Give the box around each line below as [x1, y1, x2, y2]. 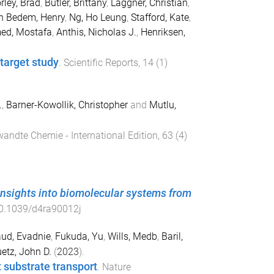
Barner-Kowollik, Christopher [6, 99, 128, 111]
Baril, [161, 230, 183, 242]
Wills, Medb [107, 230, 157, 242]
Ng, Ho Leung [68, 12, 127, 24]
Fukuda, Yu [54, 230, 103, 242]
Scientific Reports [63, 57, 138, 69]
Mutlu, [149, 99, 176, 111]
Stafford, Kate [130, 12, 189, 24]
